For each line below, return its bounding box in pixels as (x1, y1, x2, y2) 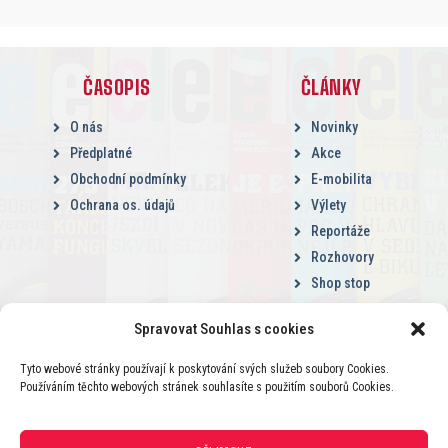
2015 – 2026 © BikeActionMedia (137, 394, 311, 410)
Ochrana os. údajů (70, 197, 176, 214)
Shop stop (310, 275, 370, 292)
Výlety (310, 197, 346, 214)
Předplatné (70, 145, 133, 162)
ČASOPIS (83, 75, 151, 100)
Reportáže (310, 223, 370, 240)
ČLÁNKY (300, 75, 362, 100)
